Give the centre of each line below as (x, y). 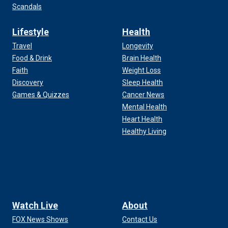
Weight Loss (141, 70)
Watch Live (35, 206)
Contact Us (140, 220)
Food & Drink (32, 58)
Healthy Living (144, 132)
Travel (22, 46)
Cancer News (143, 95)
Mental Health (145, 107)
